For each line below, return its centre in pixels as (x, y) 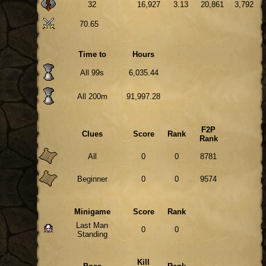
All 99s (92, 73)
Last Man (92, 225)
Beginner (92, 179)
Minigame (92, 212)
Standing (92, 234)
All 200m (92, 96)
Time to (92, 54)
